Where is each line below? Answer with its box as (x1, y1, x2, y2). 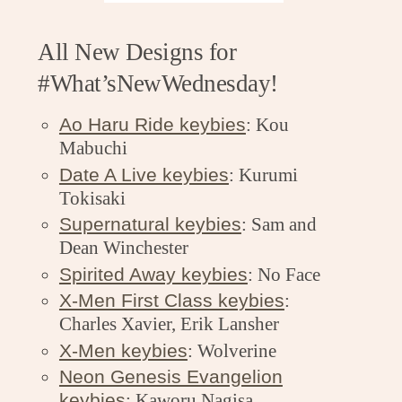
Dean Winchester (58, 237, 188, 259)
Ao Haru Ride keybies (58, 113, 246, 135)
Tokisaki (58, 187, 126, 209)
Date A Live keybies (58, 163, 229, 185)
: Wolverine (187, 339, 276, 362)
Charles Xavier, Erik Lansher (58, 313, 279, 336)
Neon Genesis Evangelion (58, 366, 283, 388)
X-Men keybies (58, 339, 188, 361)
